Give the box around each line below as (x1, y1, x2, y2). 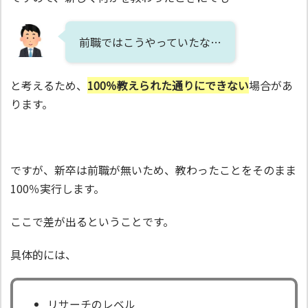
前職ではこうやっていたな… (79, 33, 221, 50)
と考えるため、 (10, 77, 87, 94)
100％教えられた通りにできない (87, 77, 249, 94)
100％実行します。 (10, 179, 104, 197)
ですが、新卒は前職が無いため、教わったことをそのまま (10, 161, 296, 178)
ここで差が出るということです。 (10, 212, 174, 230)
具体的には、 (10, 245, 76, 263)
